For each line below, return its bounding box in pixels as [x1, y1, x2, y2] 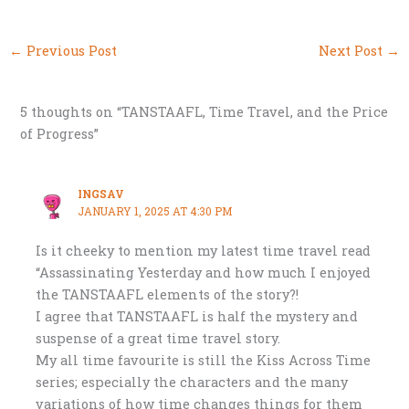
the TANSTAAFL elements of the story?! [36, 285, 299, 303]
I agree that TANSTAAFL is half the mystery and [36, 307, 359, 325]
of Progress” [20, 125, 100, 143]
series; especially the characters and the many [36, 372, 349, 391]
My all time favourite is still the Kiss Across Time [36, 351, 372, 369]
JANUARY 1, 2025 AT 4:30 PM [78, 204, 233, 219]
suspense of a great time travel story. [36, 329, 281, 347]
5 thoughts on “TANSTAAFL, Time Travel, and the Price [20, 103, 389, 121]
